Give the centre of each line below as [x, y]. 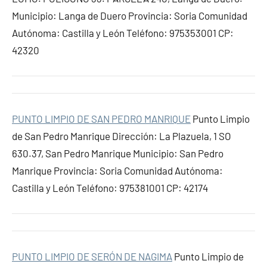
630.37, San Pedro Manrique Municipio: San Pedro [118, 153]
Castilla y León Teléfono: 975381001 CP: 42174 [110, 188]
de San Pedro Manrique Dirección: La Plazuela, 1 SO [122, 136]
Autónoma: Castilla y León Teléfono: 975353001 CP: [123, 33]
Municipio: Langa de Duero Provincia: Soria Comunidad [130, 15]
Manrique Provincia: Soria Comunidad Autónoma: [117, 170]
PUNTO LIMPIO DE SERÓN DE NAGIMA [92, 256]
